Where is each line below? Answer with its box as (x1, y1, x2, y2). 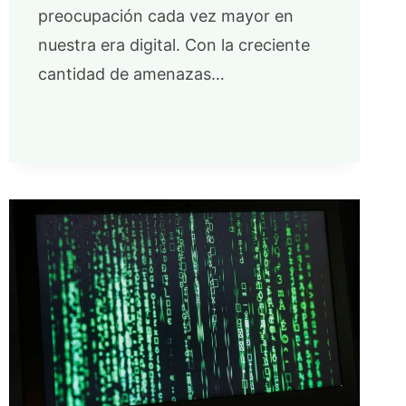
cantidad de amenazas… (37, 63, 225, 83)
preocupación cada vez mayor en (37, 5, 294, 25)
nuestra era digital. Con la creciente (37, 34, 310, 54)
